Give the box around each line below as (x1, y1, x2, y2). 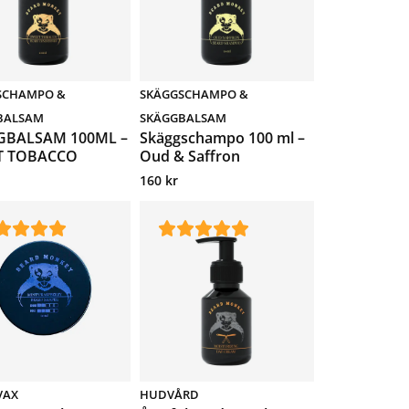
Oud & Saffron (140, 146, 241, 167)
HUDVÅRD (140, 385, 200, 403)
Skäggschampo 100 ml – (140, 128, 306, 149)
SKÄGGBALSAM (140, 110, 227, 127)
